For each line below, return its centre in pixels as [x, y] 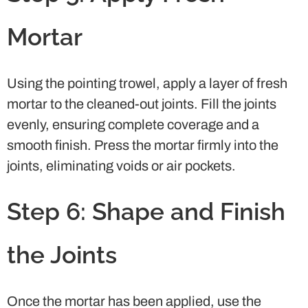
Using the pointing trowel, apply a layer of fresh [147, 83]
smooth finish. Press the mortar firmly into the [143, 145]
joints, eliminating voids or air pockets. [121, 165]
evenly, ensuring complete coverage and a [133, 124]
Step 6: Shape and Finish [146, 211]
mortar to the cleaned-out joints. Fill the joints [142, 103]
